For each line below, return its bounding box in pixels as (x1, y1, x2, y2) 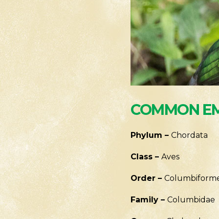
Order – (131, 173, 164, 183)
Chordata (171, 130, 208, 140)
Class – (131, 152, 161, 161)
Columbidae (167, 195, 215, 204)
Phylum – (131, 130, 171, 140)
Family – (131, 195, 167, 204)
